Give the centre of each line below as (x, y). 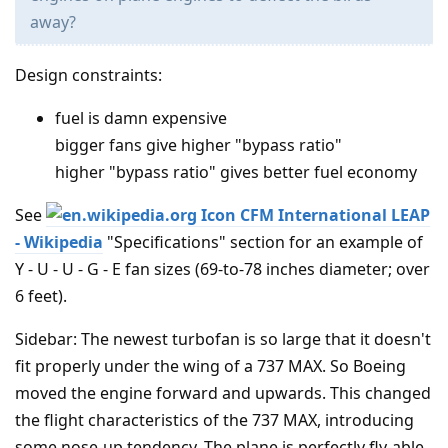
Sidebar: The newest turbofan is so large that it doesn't (223, 338)
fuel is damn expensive (141, 117)
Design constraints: (88, 74)
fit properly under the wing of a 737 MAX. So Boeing (210, 365)
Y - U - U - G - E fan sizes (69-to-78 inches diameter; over (222, 268)
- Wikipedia (59, 241)
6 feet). (41, 295)
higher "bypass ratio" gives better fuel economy (236, 171)
